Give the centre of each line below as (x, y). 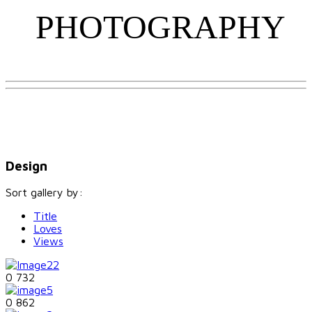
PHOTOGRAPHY (160, 27)
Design (26, 165)
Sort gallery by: (44, 193)
